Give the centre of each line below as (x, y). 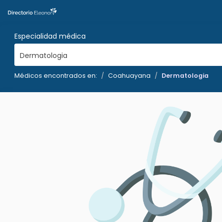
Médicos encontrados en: (56, 76)
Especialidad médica (50, 36)
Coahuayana (129, 76)
